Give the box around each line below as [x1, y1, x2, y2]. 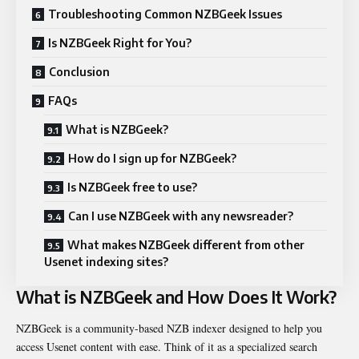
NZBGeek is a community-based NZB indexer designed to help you [16, 321, 322, 337]
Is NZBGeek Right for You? [48, 35, 192, 50]
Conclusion [49, 64, 110, 79]
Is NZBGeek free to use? [67, 179, 197, 194]
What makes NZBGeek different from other [67, 237, 305, 252]
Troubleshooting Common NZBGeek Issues [48, 6, 282, 21]
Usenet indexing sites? [44, 254, 168, 268]
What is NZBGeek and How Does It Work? [16, 285, 337, 308]
